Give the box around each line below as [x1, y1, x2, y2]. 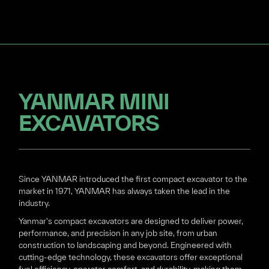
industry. [19, 198, 50, 208]
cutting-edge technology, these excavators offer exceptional [19, 252, 243, 262]
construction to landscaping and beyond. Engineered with [19, 240, 232, 250]
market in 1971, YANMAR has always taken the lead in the [19, 186, 231, 196]
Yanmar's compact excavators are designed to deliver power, [19, 216, 244, 226]
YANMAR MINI [19, 89, 170, 114]
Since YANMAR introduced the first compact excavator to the [19, 174, 248, 184]
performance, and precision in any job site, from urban [19, 228, 218, 238]
